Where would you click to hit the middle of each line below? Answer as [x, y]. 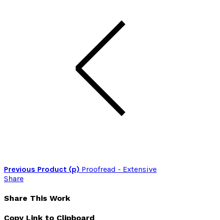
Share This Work [37, 198]
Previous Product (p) [43, 169]
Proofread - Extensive [119, 169]
